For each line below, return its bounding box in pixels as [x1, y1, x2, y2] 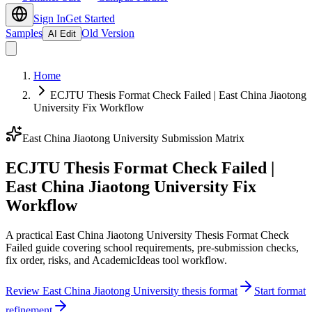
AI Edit [48, 29, 76, 39]
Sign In [33, 13, 65, 24]
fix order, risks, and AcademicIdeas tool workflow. [6, 253, 227, 266]
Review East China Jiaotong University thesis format [6, 284, 237, 297]
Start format [254, 284, 306, 297]
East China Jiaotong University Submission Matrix [22, 132, 244, 144]
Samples [6, 27, 42, 39]
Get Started [65, 13, 115, 24]
